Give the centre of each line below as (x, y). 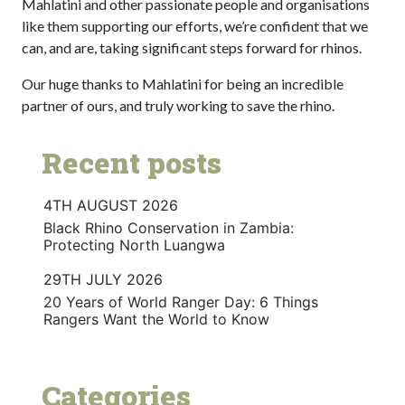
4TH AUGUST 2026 (111, 205)
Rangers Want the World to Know (156, 319)
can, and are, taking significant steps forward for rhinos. (192, 47)
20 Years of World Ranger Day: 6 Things (181, 301)
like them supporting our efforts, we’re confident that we (195, 25)
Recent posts (132, 162)
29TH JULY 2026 (103, 279)
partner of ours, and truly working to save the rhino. (178, 105)
